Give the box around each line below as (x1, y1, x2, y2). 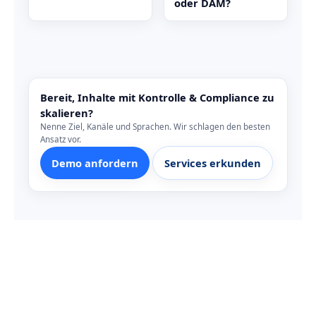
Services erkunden (164, 156, 261, 171)
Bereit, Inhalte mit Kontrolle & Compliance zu (40, 90, 274, 105)
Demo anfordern (51, 156, 138, 171)
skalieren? (40, 106, 93, 121)
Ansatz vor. (40, 134, 81, 145)
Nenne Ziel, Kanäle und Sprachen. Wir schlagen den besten (40, 121, 270, 133)
